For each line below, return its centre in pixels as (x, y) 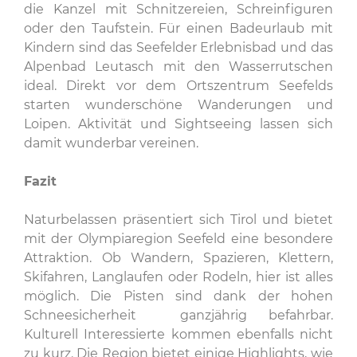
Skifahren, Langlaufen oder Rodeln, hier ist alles (178, 277)
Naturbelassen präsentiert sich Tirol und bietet (178, 220)
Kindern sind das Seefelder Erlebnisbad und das (178, 47)
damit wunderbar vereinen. (111, 143)
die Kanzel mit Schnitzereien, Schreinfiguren (178, 9)
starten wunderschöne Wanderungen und (178, 105)
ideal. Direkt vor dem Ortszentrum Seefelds (178, 86)
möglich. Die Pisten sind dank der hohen (178, 296)
